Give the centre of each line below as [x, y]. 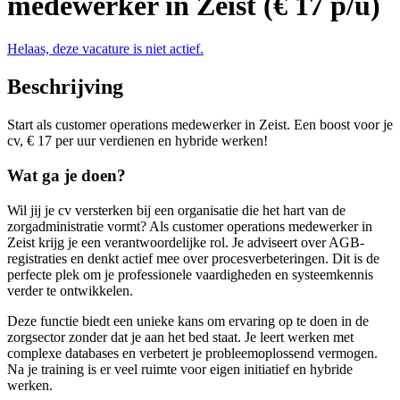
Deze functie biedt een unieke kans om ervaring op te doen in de [188, 321]
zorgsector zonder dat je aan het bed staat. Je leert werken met [180, 337]
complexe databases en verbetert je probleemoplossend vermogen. [192, 353]
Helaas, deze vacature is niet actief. [105, 49]
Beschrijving [65, 87]
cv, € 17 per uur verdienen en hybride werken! [137, 141]
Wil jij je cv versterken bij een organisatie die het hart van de [176, 210]
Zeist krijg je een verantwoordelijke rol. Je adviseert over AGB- [186, 242]
